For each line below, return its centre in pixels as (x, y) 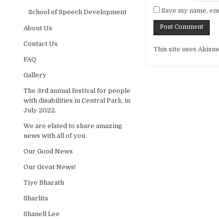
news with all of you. (55, 135)
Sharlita (36, 198)
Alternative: (172, 44)
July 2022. (40, 110)
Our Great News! (50, 167)
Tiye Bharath (44, 182)
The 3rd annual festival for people (77, 90)
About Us (38, 28)
